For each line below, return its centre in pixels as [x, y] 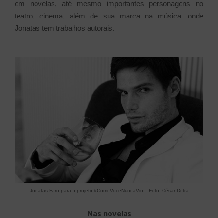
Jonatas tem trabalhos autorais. [65, 28]
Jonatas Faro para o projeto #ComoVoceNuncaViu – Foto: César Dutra [109, 191]
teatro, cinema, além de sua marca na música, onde [109, 16]
